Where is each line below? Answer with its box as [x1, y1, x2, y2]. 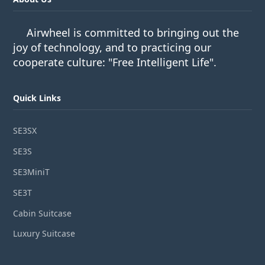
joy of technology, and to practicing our [13, 40, 212, 55]
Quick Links [13, 92, 62, 104]
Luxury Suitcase [13, 228, 76, 240]
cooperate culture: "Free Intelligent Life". [13, 55, 217, 70]
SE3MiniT [13, 166, 50, 177]
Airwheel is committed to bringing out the [27, 25, 240, 40]
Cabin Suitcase [13, 207, 72, 219]
